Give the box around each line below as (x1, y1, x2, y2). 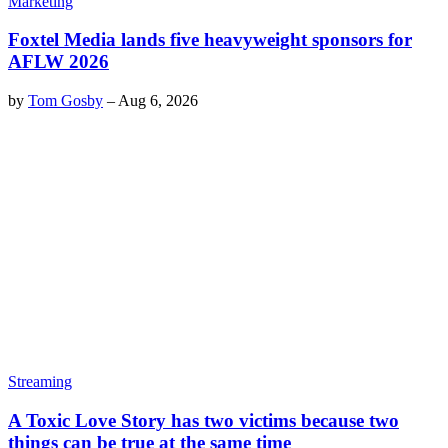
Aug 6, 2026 (118, 91, 198, 109)
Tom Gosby (28, 91, 103, 109)
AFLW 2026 (8, 51, 109, 73)
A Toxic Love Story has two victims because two (8, 409, 399, 431)
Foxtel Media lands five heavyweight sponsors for (8, 29, 412, 51)
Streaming (8, 372, 72, 390)
